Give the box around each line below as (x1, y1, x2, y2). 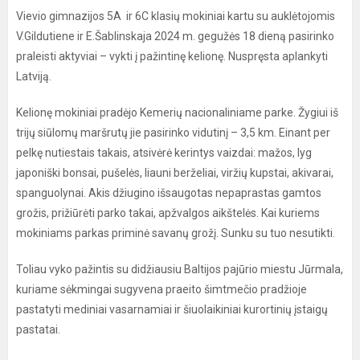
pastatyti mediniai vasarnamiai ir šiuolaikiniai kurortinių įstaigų (16, 303, 328, 316)
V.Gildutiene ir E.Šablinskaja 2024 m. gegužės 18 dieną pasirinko (16, 30, 334, 43)
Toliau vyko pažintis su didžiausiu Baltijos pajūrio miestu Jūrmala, (16, 263, 343, 276)
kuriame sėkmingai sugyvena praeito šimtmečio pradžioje (16, 283, 307, 296)
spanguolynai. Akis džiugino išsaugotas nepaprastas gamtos (16, 186, 321, 199)
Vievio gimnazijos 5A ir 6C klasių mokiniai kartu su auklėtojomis (16, 10, 335, 22)
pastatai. (16, 323, 72, 336)
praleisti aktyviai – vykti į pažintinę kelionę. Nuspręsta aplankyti (16, 50, 328, 63)
